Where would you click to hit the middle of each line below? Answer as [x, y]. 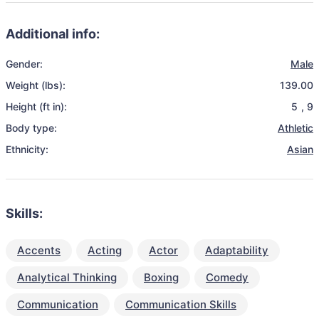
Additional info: [53, 34]
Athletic [296, 128]
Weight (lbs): [36, 85]
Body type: [31, 128]
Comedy [227, 277]
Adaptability [237, 250]
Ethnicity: [27, 149]
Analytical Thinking [67, 277]
